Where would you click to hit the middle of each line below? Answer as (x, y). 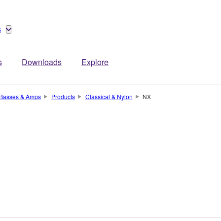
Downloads (42, 62)
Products (63, 96)
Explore (95, 62)
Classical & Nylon (109, 96)
